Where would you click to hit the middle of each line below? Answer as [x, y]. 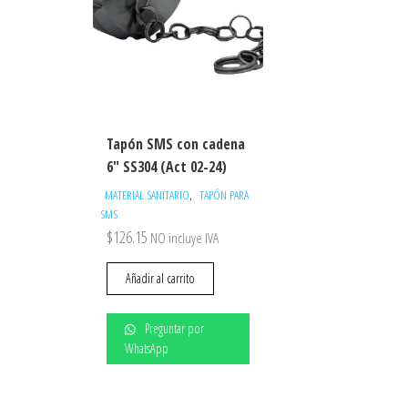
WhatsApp [147, 348]
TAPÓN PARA [224, 194]
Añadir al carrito [160, 278]
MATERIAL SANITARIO [147, 194]
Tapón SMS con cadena [176, 143]
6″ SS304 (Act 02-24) [167, 166]
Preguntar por [173, 328]
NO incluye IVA [184, 237]
